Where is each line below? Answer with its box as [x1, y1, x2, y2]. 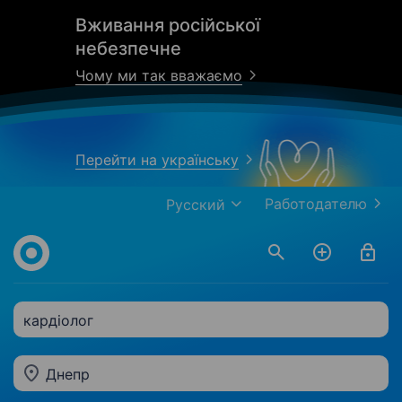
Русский [166, 196, 225, 214]
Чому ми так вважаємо [75, 66, 242, 84]
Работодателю [265, 195, 367, 213]
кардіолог [23, 311, 93, 329]
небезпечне [75, 38, 181, 59]
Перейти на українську [75, 151, 239, 169]
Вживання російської [75, 14, 260, 36]
